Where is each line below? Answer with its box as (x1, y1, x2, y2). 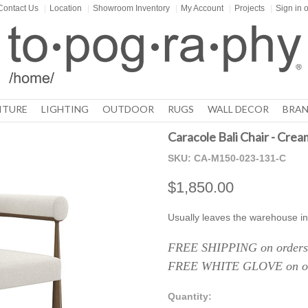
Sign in (276, 3, 302, 13)
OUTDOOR (102, 103, 154, 115)
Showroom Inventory (93, 3, 170, 13)
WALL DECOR (207, 103, 269, 115)
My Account (181, 3, 223, 13)
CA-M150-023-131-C (194, 153, 286, 164)
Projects (234, 3, 265, 13)
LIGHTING (41, 103, 89, 115)
